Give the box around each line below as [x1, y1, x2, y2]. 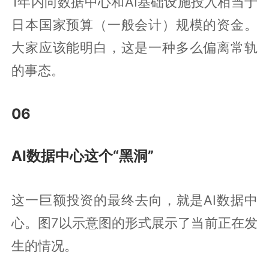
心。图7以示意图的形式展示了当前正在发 [11, 214, 258, 231]
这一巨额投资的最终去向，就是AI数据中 [11, 192, 258, 208]
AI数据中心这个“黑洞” [11, 147, 154, 165]
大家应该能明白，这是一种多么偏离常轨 [11, 39, 258, 55]
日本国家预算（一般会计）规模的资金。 [11, 16, 258, 32]
